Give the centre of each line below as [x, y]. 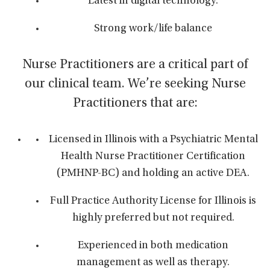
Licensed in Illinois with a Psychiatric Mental [153, 140]
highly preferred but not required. [153, 218]
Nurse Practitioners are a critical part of [135, 65]
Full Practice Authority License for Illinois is [153, 201]
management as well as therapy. [153, 263]
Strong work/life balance [153, 29]
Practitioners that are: [135, 104]
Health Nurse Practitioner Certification [153, 157]
